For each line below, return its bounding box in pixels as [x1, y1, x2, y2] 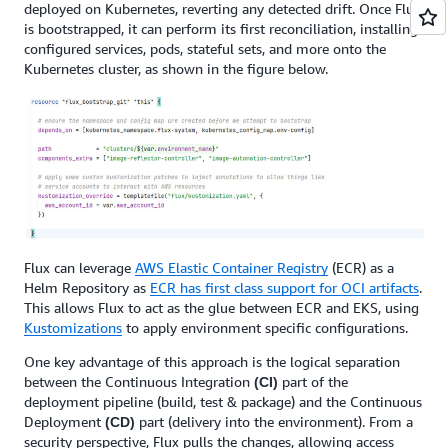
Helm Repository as [24, 278, 150, 296]
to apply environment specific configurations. [122, 318, 408, 336]
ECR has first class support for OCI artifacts [150, 278, 419, 296]
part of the [278, 372, 348, 390]
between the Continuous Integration [24, 372, 254, 390]
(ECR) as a [328, 258, 394, 276]
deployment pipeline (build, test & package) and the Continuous [24, 392, 422, 410]
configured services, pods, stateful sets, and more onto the [24, 40, 386, 57]
